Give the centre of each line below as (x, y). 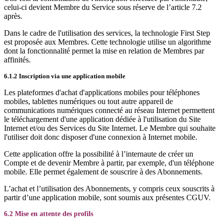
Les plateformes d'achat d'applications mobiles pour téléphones (102, 92)
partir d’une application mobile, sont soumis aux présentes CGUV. (107, 197)
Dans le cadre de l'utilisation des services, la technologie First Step (107, 33)
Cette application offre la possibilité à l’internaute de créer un (99, 154)
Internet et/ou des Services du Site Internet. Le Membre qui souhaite (110, 128)
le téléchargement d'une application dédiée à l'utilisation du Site (102, 119)
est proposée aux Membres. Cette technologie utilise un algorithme (108, 42)
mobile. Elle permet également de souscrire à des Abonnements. (103, 172)
